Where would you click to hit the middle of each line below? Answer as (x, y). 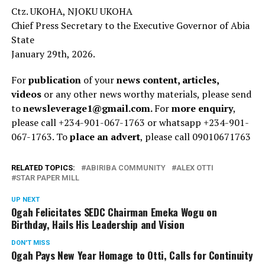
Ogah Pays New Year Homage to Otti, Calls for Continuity (132, 255)
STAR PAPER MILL (47, 177)
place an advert (105, 136)
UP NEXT (25, 199)
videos (26, 94)
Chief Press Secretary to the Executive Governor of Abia (130, 25)
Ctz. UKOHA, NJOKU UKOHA (72, 11)
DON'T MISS (30, 243)
